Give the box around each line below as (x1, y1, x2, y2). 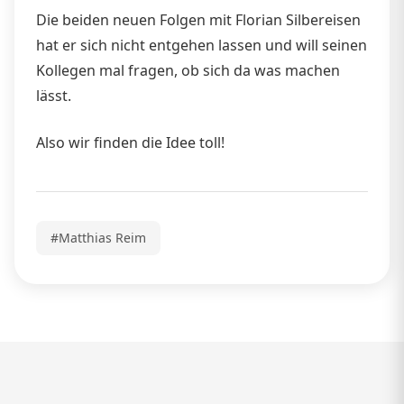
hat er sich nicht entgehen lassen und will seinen (36, 35, 367, 56)
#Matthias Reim (50, 229, 146, 247)
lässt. (36, 86, 71, 106)
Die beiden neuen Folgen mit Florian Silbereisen (36, 10, 361, 31)
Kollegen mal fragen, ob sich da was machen (36, 60, 340, 81)
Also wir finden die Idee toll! (36, 133, 225, 153)
